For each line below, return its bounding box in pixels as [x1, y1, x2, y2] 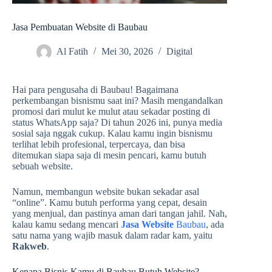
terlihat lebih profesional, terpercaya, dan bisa [12, 139, 185, 150]
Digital [166, 46, 192, 57]
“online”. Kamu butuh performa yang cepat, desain [12, 197, 207, 208]
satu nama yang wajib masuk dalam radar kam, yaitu [12, 230, 212, 241]
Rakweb [12, 241, 47, 252]
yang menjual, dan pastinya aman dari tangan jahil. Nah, [12, 208, 227, 219]
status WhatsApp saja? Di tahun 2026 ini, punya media [12, 117, 222, 128]
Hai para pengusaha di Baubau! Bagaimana [12, 84, 178, 95]
